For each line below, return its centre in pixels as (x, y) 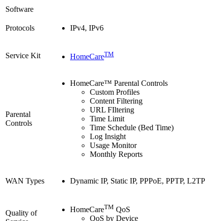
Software (19, 9)
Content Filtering (116, 101)
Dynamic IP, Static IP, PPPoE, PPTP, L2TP (138, 181)
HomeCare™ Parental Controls (119, 83)
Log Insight (108, 136)
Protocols (20, 28)
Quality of (21, 213)
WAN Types (25, 181)
